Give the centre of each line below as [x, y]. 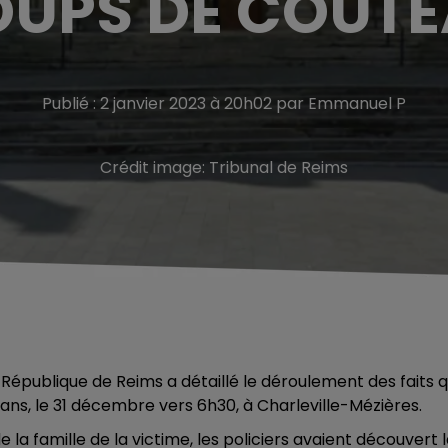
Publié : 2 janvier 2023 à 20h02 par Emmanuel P [224, 103]
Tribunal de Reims [278, 167]
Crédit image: [154, 167]
